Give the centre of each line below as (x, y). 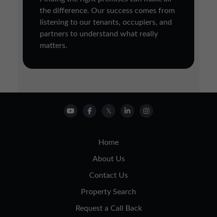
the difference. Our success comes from (108, 11)
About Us (108, 159)
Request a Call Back (108, 208)
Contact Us (108, 175)
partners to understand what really (99, 34)
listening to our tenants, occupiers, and (106, 22)
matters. (54, 46)
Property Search (108, 192)
